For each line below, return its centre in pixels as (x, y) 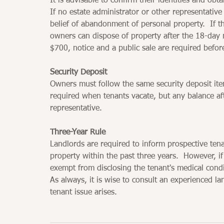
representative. (76, 108)
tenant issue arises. (83, 192)
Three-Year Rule (78, 132)
